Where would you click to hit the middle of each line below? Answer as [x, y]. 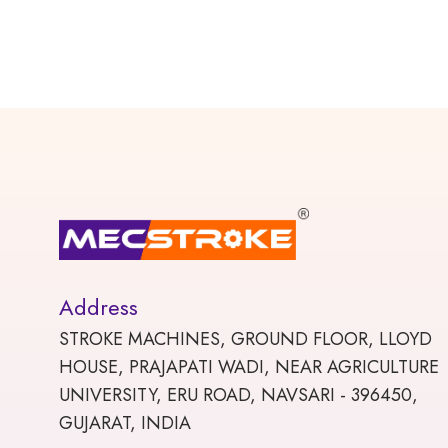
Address [99, 306]
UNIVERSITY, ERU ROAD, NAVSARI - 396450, [239, 394]
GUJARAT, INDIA [125, 422]
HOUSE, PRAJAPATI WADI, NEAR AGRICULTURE [249, 366]
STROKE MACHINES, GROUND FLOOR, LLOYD [246, 338]
